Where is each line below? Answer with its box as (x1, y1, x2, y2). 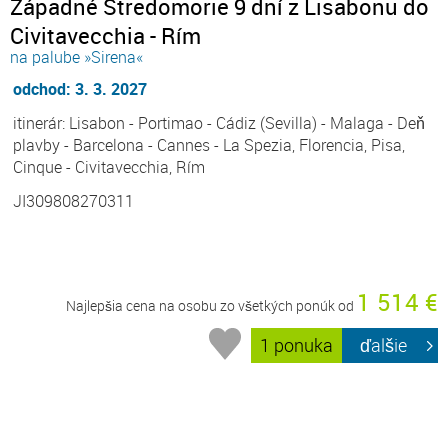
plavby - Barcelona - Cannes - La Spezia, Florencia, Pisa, (13, 133, 405, 156)
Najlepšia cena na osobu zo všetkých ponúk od (66, 295, 357, 315)
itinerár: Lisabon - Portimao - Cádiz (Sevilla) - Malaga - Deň (13, 111, 425, 134)
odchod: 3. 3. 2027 (13, 77, 147, 100)
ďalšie (360, 333, 408, 358)
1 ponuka (260, 333, 334, 358)
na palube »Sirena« (10, 45, 143, 68)
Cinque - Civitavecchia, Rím (13, 155, 205, 178)
